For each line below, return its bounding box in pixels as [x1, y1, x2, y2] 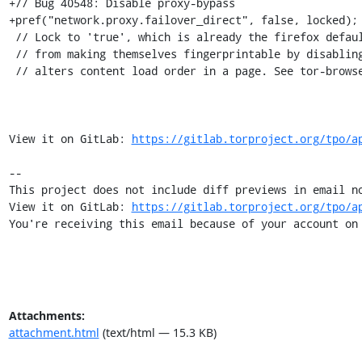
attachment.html [8, 324, 99, 340]
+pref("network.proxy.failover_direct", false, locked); [8, 11, 358, 27]
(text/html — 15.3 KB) [99, 324, 217, 340]
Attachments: [8, 307, 85, 323]
